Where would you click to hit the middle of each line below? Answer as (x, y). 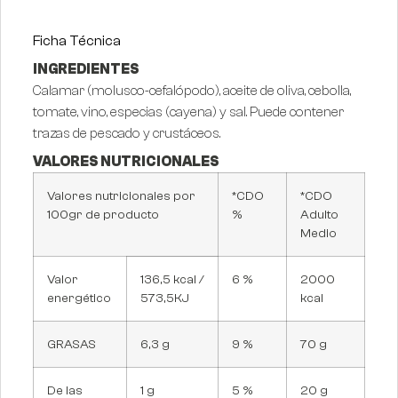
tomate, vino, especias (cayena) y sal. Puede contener (188, 112)
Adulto (319, 215)
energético (79, 298)
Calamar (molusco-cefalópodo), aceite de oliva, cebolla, (192, 91)
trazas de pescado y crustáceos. (127, 134)
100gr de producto (103, 215)
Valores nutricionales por (121, 196)
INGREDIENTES (86, 70)
